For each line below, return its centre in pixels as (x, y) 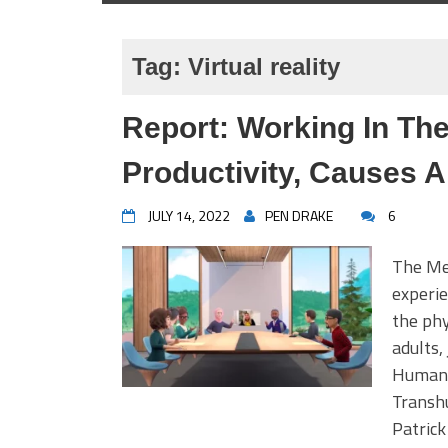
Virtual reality (264, 66)
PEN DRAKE (299, 215)
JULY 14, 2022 (189, 215)
